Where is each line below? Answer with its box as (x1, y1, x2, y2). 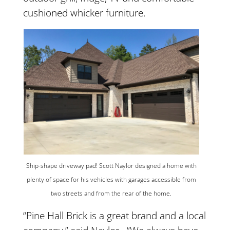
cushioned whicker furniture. (23, 6, 146, 19)
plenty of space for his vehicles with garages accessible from (26, 175, 196, 184)
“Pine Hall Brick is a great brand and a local (23, 208, 206, 222)
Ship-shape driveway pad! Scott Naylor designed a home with (26, 161, 197, 170)
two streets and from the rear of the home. (51, 188, 172, 198)
